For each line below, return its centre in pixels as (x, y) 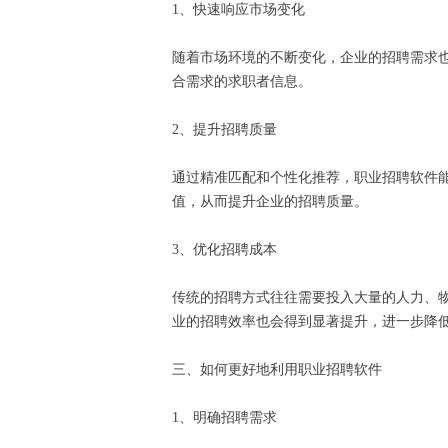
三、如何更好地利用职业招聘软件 (281, 370)
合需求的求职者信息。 (246, 82)
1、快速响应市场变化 (242, 10)
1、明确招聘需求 (228, 418)
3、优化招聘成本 (228, 250)
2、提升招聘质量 (228, 130)
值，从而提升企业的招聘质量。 (274, 202)
